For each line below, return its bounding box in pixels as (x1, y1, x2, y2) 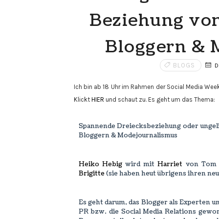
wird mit (122, 160, 158, 169)
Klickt (73, 96, 91, 103)
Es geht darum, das (78, 198, 141, 207)
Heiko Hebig (78, 160, 122, 169)
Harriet (157, 160, 183, 169)
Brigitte (78, 169, 105, 178)
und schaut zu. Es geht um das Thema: (104, 96, 215, 103)
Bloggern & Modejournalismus (78, 131, 177, 140)
